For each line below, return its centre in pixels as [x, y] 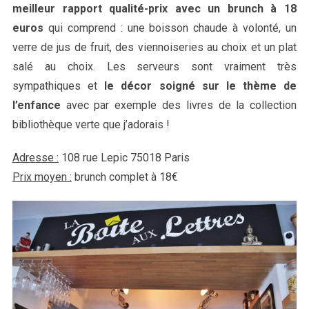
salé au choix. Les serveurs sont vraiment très [154, 67]
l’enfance [36, 106]
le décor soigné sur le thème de [201, 86]
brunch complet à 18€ [124, 177]
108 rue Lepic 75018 [110, 158]
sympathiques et [58, 86]
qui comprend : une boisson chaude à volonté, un [170, 28]
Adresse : [35, 158]
